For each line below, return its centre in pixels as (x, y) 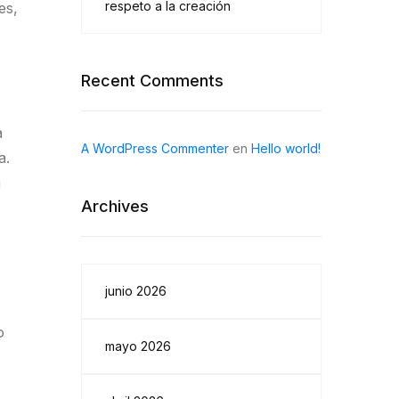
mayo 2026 (138, 346)
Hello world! (286, 148)
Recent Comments (152, 81)
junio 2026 (136, 291)
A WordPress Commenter (155, 148)
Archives (115, 206)
